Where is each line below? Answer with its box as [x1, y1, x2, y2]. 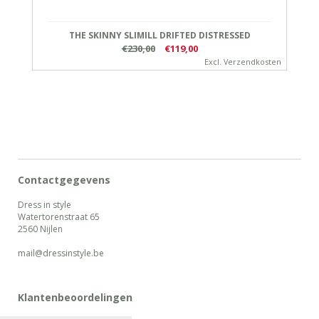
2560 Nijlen [18, 223, 63, 236]
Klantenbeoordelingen [18, 291, 132, 305]
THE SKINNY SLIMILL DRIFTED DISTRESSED [68, 29, 251, 42]
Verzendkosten [224, 56, 281, 68]
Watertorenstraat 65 [18, 211, 100, 224]
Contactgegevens [18, 173, 110, 187]
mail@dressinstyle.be [18, 247, 104, 260]
